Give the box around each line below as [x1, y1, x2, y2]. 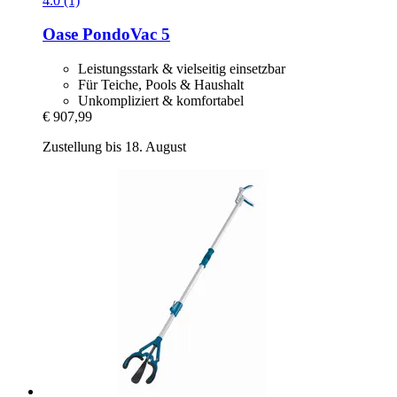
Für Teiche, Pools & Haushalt [78, 76, 244, 92]
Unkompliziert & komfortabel [78, 92, 244, 108]
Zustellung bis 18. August [43, 138, 186, 154]
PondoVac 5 [78, 25, 170, 44]
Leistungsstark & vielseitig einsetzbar [78, 60, 285, 76]
